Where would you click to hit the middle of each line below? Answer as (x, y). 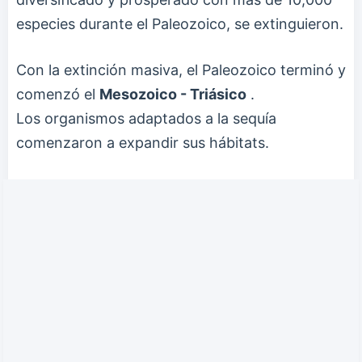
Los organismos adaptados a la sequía (146, 118)
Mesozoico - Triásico (173, 94)
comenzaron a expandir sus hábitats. (143, 142)
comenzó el (58, 94)
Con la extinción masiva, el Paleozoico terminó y (181, 69)
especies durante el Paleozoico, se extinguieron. (180, 23)
